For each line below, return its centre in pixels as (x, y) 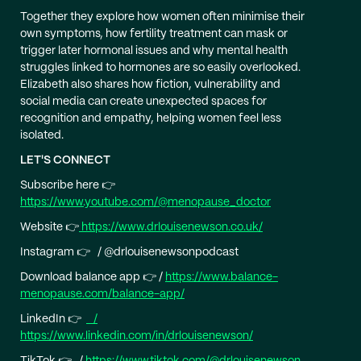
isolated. (42, 135)
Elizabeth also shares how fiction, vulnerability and (150, 84)
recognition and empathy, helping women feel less (151, 118)
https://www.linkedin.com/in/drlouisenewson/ (137, 336)
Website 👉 (50, 227)
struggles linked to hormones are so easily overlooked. (160, 67)
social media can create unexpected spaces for (143, 101)
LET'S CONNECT (68, 160)
